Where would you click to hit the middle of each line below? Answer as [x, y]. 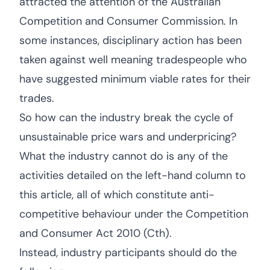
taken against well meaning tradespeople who [133, 60]
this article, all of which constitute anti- [117, 195]
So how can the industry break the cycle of [126, 118]
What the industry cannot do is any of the [124, 156]
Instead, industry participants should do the [128, 253]
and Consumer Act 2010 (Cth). [96, 233]
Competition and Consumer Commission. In [128, 21]
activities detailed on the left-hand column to [133, 175]
